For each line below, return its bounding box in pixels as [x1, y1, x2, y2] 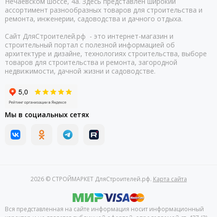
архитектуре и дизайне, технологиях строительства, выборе [5, 49, 207, 58]
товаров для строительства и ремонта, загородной [5, 58, 177, 67]
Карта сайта [153, 175, 187, 183]
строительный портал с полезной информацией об [5, 40, 175, 49]
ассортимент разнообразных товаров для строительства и [5, 5, 202, 15]
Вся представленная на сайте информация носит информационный [5, 205, 204, 213]
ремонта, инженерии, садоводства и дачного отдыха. [5, 14, 185, 23]
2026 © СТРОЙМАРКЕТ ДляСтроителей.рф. [30, 175, 153, 183]
